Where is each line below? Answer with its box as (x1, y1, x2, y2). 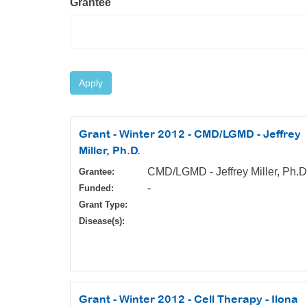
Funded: (79, 183, 114, 194)
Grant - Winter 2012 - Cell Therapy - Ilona (79, 293, 298, 306)
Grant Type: (79, 199, 127, 210)
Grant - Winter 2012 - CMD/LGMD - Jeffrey (79, 127, 301, 140)
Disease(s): (79, 216, 125, 227)
